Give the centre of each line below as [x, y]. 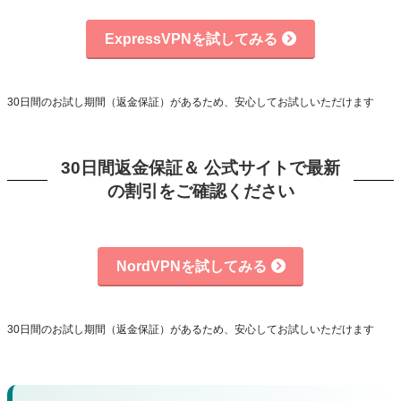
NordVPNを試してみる [191, 266]
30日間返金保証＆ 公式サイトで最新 [200, 168]
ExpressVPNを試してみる [191, 38]
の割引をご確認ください [200, 192]
